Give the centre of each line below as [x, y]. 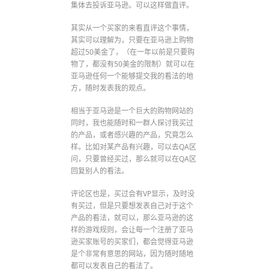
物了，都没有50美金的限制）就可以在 [133, 64]
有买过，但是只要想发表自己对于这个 [132, 205]
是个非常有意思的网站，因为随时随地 [132, 253]
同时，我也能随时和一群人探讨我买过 [132, 122]
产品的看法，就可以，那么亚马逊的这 [132, 217]
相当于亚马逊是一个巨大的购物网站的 [132, 110]
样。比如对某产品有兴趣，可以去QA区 [134, 147]
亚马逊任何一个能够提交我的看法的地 [132, 76]
